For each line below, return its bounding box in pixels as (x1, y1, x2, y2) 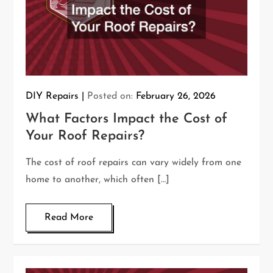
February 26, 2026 (136, 91, 216, 102)
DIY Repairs (26, 91, 79, 102)
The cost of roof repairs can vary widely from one (26, 158, 242, 168)
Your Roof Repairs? (26, 129, 145, 144)
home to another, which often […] (26, 175, 170, 185)
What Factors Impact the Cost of (26, 112, 228, 127)
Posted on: (87, 91, 136, 102)
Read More (44, 213, 94, 223)
